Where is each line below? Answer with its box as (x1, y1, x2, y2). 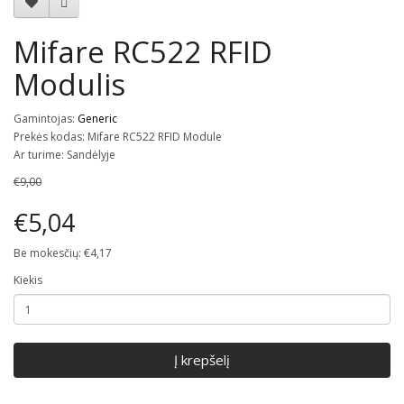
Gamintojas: (14, 111, 78, 126)
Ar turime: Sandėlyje (14, 147, 115, 162)
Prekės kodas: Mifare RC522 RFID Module (14, 129, 222, 144)
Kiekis (14, 272, 42, 288)
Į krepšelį (174, 351, 230, 369)
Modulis (14, 64, 125, 105)
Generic (78, 111, 117, 126)
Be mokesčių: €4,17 (14, 245, 112, 261)
